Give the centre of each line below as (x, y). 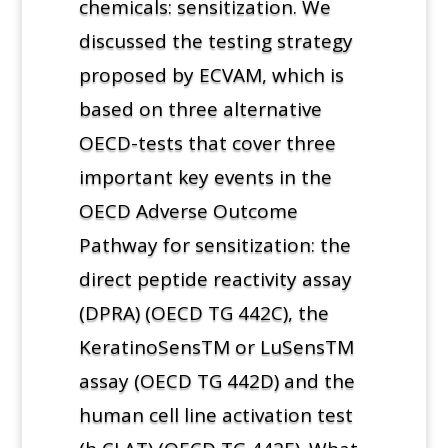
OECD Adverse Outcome (188, 210)
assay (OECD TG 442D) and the (216, 380)
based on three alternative (200, 108)
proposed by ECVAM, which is (211, 74)
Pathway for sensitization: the (214, 244)
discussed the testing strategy (215, 40)
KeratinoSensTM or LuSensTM (216, 346)
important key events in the (205, 176)
